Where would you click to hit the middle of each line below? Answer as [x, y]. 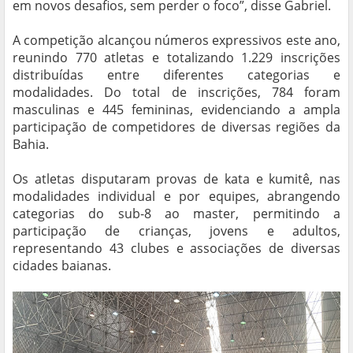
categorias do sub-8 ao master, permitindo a [176, 214]
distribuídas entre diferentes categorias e [176, 75]
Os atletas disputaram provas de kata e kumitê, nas [176, 179]
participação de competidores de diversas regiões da [176, 127]
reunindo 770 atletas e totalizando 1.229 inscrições [176, 58]
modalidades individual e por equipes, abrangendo [176, 197]
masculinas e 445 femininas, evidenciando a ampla [176, 110]
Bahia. [31, 145]
